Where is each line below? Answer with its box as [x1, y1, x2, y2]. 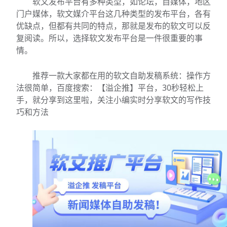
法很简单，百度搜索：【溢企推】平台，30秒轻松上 [16, 82, 204, 93]
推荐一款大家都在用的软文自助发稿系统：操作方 [32, 69, 211, 81]
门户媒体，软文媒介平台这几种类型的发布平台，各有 [16, 8, 211, 20]
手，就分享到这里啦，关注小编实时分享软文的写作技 [16, 94, 211, 105]
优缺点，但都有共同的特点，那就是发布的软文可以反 [16, 20, 211, 32]
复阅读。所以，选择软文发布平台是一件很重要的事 [16, 32, 203, 44]
